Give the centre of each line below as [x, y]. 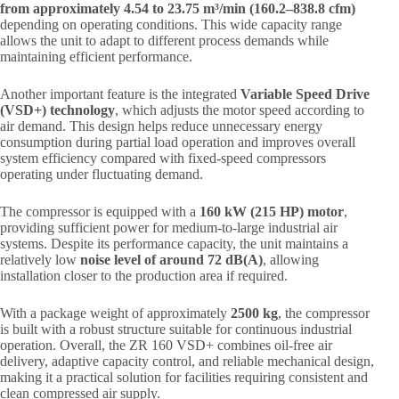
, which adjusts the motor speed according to [240, 110]
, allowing [291, 260]
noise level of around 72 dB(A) [171, 260]
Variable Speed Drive [305, 94]
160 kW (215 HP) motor [272, 212]
